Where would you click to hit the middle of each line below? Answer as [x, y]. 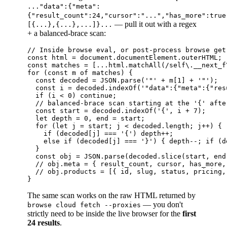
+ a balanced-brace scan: [67, 33]
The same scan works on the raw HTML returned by [111, 195]
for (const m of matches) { [80, 72]
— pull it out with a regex [155, 24]
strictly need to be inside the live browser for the [105, 213]
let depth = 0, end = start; [86, 118]
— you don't [162, 204]
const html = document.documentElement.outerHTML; [125, 57]
